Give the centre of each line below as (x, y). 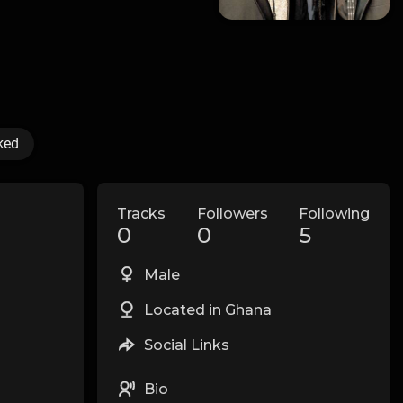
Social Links (185, 345)
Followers (232, 214)
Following (334, 214)
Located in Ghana (206, 310)
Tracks (142, 214)
